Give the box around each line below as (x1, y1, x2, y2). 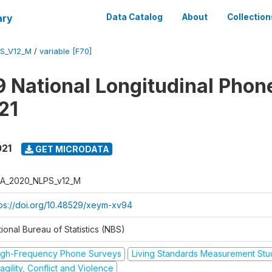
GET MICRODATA (33, 143, 109, 154)
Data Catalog (106, 12, 163, 22)
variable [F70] (39, 47, 92, 56)
